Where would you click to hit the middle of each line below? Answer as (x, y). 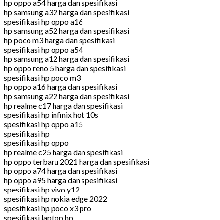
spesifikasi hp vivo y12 (42, 189)
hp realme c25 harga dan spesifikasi (63, 152)
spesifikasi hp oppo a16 (43, 21)
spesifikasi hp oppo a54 (43, 49)
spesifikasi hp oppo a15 (43, 124)
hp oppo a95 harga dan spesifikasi (61, 180)
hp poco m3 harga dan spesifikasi (59, 40)
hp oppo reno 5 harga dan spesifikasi (65, 68)
